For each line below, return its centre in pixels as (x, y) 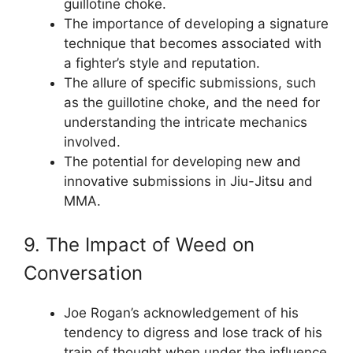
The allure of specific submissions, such (190, 82)
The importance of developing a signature (196, 23)
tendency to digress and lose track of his (193, 333)
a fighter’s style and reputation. (162, 63)
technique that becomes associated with (193, 43)
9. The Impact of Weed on (139, 245)
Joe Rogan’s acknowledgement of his (181, 313)
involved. (92, 141)
